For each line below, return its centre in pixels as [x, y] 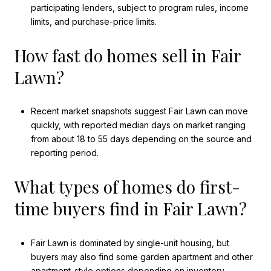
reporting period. [64, 153]
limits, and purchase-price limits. [93, 21]
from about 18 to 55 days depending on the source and [141, 139]
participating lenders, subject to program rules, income [139, 7]
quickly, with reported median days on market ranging [138, 125]
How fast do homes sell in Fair [128, 55]
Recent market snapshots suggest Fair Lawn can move [139, 111]
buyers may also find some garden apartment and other [142, 256]
